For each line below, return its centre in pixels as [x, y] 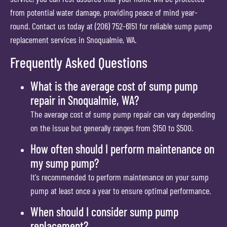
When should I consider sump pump [104, 212]
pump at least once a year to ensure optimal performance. [121, 190]
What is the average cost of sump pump [114, 86]
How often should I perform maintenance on [122, 148]
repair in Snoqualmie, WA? [85, 100]
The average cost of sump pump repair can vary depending [123, 114]
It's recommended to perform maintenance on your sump [120, 177]
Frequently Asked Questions [79, 62]
